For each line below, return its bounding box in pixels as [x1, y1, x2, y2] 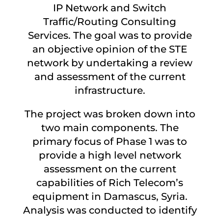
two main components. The [41, 122, 179, 134]
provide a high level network [38, 149, 181, 161]
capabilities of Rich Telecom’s [36, 177, 184, 189]
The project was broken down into [24, 108, 195, 120]
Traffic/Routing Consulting [43, 16, 177, 27]
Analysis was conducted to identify [23, 204, 197, 216]
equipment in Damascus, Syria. [32, 191, 188, 202]
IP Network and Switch [53, 2, 167, 14]
